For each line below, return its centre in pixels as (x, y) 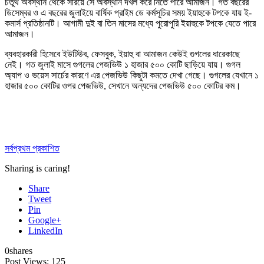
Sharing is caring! (37, 168)
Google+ (45, 220)
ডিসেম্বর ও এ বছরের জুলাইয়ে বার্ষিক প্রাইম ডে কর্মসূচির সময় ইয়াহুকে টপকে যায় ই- (128, 12)
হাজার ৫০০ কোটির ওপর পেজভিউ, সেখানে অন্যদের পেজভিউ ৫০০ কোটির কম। (123, 85)
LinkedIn (45, 230)
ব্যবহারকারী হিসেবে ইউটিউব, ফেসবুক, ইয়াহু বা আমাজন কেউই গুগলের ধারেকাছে (122, 54)
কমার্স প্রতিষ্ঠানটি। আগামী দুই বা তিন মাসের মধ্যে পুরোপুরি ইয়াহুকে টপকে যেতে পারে (130, 23)
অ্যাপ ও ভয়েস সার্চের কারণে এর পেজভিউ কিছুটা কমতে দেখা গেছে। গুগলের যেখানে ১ (132, 75)
